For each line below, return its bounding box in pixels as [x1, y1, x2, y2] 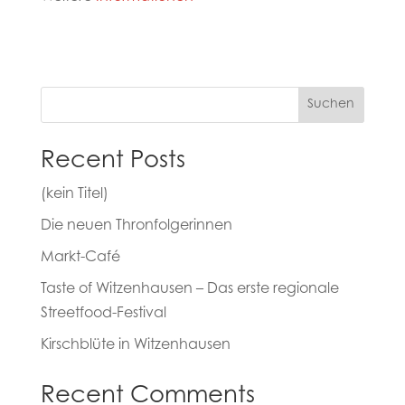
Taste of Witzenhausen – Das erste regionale [40, 282, 339, 297]
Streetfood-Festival [40, 306, 166, 322]
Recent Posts [40, 150, 185, 174]
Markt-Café [40, 250, 120, 266]
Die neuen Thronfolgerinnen [40, 219, 232, 234]
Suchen [307, 98, 355, 111]
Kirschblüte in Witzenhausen [40, 338, 231, 353]
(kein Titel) [40, 187, 108, 202]
